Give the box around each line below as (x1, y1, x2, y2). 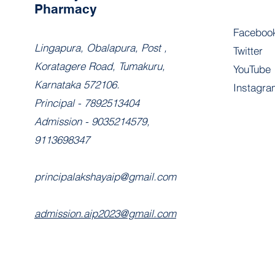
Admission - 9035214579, (34, 115, 150, 128)
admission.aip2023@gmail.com (34, 207, 176, 220)
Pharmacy (34, 1, 97, 17)
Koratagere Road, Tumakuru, (34, 60, 165, 72)
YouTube (233, 63, 271, 76)
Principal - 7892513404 (34, 96, 139, 109)
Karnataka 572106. (34, 78, 120, 91)
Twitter (233, 44, 263, 57)
